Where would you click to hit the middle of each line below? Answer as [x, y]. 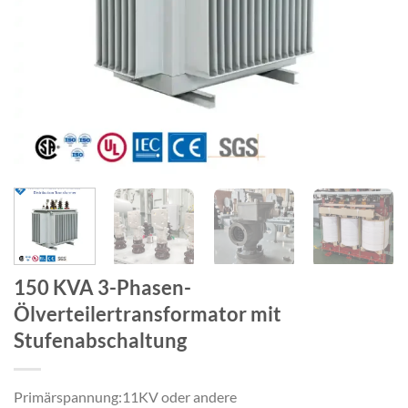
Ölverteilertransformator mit [148, 313]
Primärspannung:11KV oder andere [125, 396]
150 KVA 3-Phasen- [102, 287]
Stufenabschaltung [100, 340]
